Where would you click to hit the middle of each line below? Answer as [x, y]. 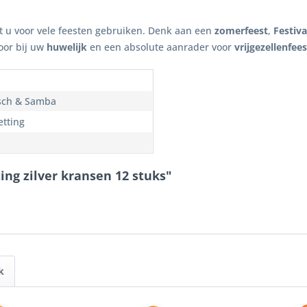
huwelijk [67, 47]
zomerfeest [241, 30]
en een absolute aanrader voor [161, 47]
